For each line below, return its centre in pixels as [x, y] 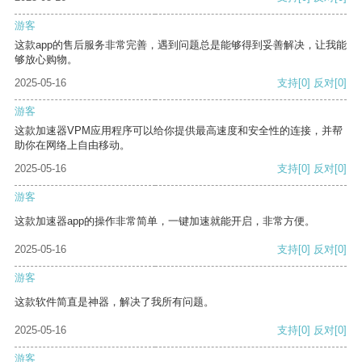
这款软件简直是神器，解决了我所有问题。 [114, 302]
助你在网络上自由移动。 [72, 145]
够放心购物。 [46, 60]
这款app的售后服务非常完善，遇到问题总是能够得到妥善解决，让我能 [181, 45]
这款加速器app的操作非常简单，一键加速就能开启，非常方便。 [165, 221]
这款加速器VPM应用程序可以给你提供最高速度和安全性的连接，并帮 [179, 131]
